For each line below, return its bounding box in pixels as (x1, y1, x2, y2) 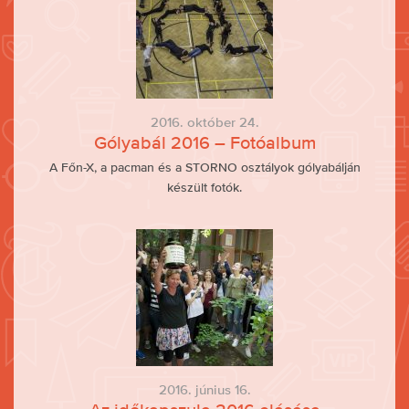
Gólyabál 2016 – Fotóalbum (93, 132, 316, 152)
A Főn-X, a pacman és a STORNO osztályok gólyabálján (48, 160, 361, 174)
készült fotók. (167, 180, 242, 194)
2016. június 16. (158, 382, 251, 397)
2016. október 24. (150, 114, 259, 130)
